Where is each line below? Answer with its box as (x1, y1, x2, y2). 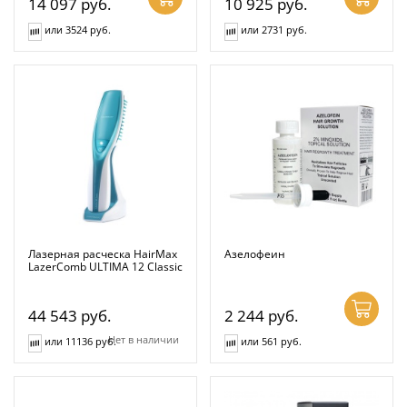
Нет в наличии (108, 332, 179, 346)
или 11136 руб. (45, 333, 116, 348)
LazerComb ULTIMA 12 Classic (28, 258, 183, 273)
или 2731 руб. (241, 22, 307, 36)
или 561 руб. (241, 333, 302, 348)
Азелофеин (224, 245, 285, 261)
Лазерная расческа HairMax (28, 245, 177, 261)
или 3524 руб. (45, 22, 111, 36)
